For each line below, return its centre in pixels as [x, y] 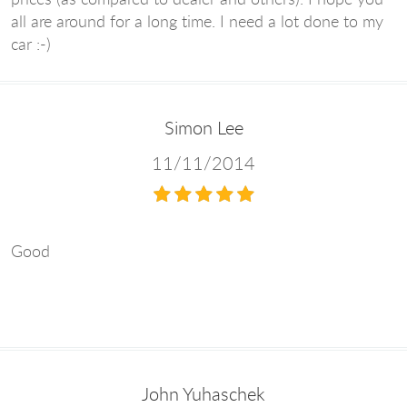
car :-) [31, 43]
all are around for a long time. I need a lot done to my [197, 20]
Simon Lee [203, 127]
